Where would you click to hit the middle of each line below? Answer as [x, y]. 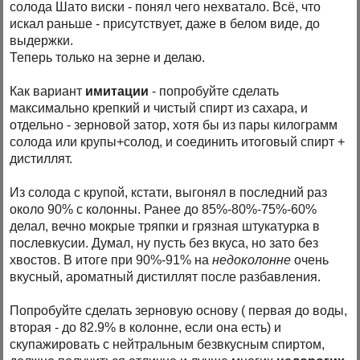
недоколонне [254, 260]
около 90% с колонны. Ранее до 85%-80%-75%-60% [164, 210]
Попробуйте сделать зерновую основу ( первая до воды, [179, 311]
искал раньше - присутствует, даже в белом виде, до [165, 24]
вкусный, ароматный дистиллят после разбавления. [166, 277]
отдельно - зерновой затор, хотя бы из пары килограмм [174, 125]
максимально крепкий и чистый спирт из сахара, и [159, 108]
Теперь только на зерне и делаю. [108, 58]
